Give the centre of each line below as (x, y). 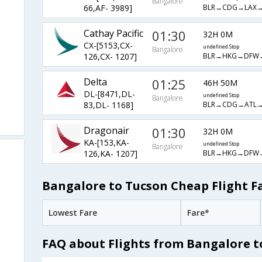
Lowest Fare (73, 212)
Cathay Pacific (113, 34)
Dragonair (106, 131)
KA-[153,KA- (106, 143)
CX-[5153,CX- (108, 46)
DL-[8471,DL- (109, 94)
